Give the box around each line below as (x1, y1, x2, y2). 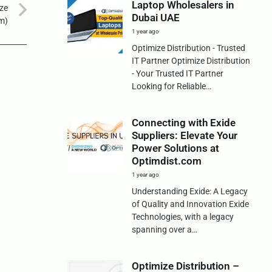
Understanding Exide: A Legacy (131, 186, 248, 197)
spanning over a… (131, 225, 197, 235)
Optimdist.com (131, 155, 202, 168)
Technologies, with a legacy (131, 212, 234, 222)
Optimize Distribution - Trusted (131, 42, 245, 53)
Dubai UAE (131, 11, 180, 24)
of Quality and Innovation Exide (131, 199, 249, 209)
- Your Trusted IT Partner (131, 68, 223, 78)
